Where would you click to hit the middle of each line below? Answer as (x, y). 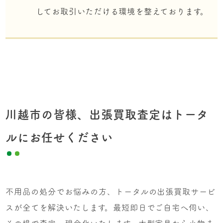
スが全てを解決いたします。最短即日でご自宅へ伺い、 (110, 208)
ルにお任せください (59, 138)
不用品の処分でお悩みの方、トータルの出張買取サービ (111, 192)
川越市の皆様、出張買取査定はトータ (107, 115)
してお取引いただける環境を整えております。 (122, 12)
